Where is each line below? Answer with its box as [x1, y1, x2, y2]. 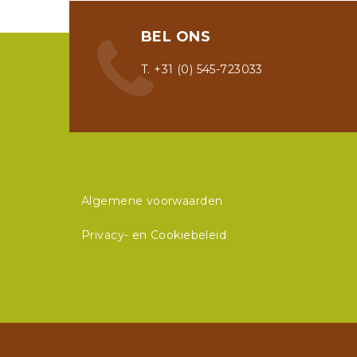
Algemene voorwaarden [81, 194, 223, 208]
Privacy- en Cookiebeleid [81, 228, 227, 242]
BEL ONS [141, 28, 210, 45]
